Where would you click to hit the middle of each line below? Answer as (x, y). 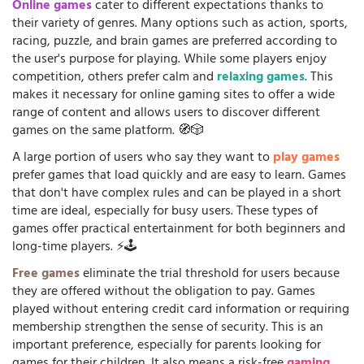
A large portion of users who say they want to (143, 158)
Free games (46, 274)
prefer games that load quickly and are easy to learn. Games (179, 176)
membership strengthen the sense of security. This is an (168, 328)
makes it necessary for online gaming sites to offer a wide (173, 95)
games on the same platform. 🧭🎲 (108, 131)
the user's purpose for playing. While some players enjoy (169, 60)
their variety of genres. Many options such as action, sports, (180, 24)
